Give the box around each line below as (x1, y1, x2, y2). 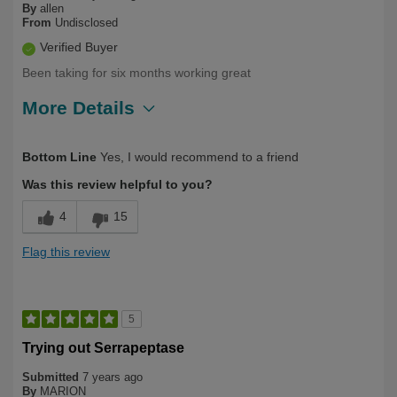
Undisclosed (55, 16, 118, 30)
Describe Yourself (22, 137, 128, 152)
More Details (22, 97, 135, 119)
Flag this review (22, 245, 110, 260)
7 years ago (82, 370, 143, 385)
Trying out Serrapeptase (22, 340, 184, 356)
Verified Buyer (40, 40, 118, 55)
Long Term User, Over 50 (142, 137, 284, 152)
